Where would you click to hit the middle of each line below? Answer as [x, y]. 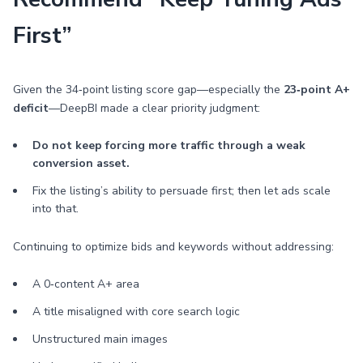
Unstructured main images [100, 339]
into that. [56, 209]
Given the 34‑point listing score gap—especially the [148, 90]
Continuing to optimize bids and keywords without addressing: [173, 247]
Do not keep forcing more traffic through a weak [169, 145]
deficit [31, 108]
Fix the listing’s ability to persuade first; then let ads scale [181, 191]
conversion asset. [81, 163]
